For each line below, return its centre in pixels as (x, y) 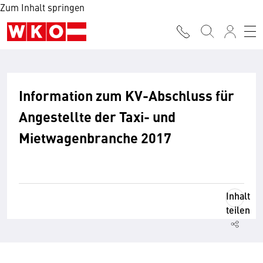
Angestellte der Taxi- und (97, 116)
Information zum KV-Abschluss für (127, 95)
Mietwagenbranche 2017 (95, 137)
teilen (238, 210)
